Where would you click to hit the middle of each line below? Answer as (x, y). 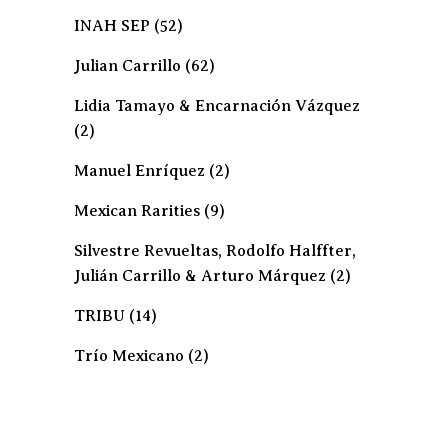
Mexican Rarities (137, 211)
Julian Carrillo (127, 66)
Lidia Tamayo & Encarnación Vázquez (217, 106)
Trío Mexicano (129, 356)
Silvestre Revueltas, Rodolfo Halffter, (215, 251)
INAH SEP (112, 26)
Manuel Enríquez (139, 171)
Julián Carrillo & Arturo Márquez (200, 276)
